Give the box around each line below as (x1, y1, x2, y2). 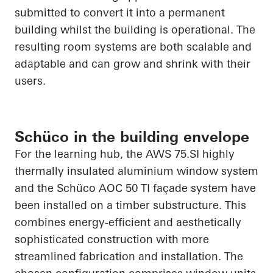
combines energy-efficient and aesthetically (15, 215, 241, 230)
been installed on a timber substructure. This (15, 198, 246, 213)
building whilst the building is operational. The (15, 23, 255, 37)
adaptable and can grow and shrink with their (15, 57, 250, 71)
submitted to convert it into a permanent (15, 5, 225, 20)
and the (15, 181, 57, 196)
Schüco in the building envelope (15, 128, 249, 146)
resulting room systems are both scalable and (15, 40, 252, 54)
